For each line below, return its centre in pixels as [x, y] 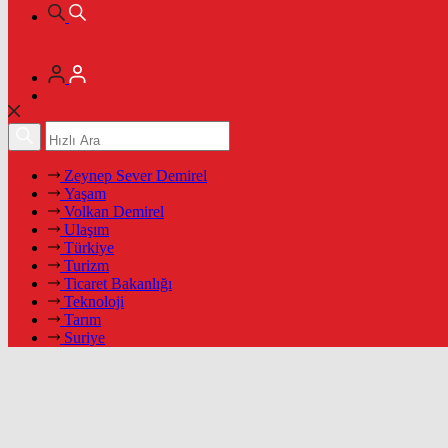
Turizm [86, 265]
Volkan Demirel [114, 211]
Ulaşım [86, 229]
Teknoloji [94, 301]
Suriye [84, 337]
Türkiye [89, 247]
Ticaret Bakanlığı [118, 283]
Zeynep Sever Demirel [135, 175]
